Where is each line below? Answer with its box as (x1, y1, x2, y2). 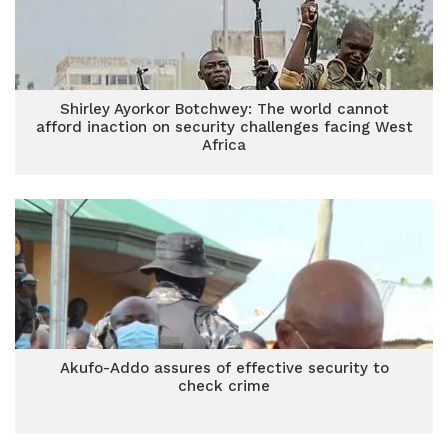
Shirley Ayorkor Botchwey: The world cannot (59, 100, 389, 118)
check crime (178, 377, 270, 395)
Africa (202, 136, 246, 154)
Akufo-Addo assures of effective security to (59, 359, 389, 377)
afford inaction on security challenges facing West (35, 118, 413, 136)
